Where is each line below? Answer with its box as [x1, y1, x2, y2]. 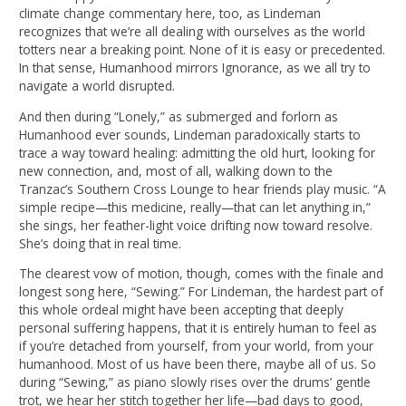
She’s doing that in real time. [19, 234, 182, 252]
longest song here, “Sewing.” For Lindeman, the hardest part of [19, 283, 384, 301]
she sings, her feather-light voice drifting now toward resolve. [19, 216, 373, 234]
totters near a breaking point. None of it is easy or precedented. [19, 41, 386, 59]
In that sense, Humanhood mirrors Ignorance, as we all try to [19, 59, 372, 77]
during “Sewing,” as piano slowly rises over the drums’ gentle [19, 373, 372, 391]
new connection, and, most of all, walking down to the [19, 161, 333, 179]
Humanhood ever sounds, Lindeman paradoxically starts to [19, 125, 362, 143]
